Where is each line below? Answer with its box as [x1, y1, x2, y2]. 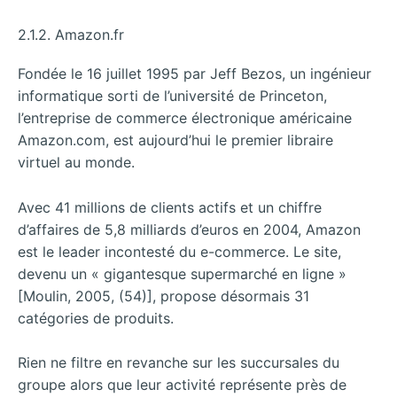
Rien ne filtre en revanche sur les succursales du [18, 354, 339, 372]
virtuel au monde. [18, 152, 135, 171]
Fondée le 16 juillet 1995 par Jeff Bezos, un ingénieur [18, 64, 371, 82]
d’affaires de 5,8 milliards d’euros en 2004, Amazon [18, 220, 361, 238]
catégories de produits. [18, 308, 174, 327]
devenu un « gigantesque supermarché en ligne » [18, 264, 346, 283]
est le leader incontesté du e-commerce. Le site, [18, 242, 341, 261]
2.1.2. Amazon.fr [18, 25, 124, 43]
